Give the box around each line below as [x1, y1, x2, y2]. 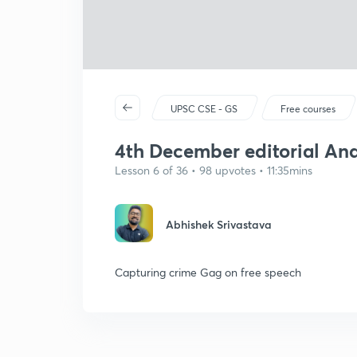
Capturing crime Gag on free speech [115, 265, 301, 280]
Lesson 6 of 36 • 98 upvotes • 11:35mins [115, 163, 312, 178]
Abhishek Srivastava [166, 217, 272, 232]
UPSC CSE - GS [171, 103, 238, 115]
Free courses [280, 103, 336, 115]
